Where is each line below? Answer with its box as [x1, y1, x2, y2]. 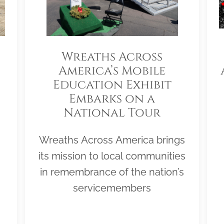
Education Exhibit [52, 77, 171, 93]
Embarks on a [69, 91, 155, 107]
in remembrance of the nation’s [40, 166, 184, 178]
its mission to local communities [38, 150, 185, 162]
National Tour [63, 105, 160, 121]
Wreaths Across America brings [39, 134, 185, 146]
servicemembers [73, 182, 151, 194]
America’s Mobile [58, 63, 165, 79]
